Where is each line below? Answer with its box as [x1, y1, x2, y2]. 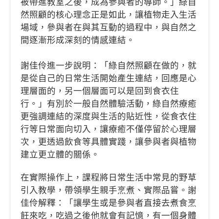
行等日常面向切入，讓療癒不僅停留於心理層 [21, 124, 197, 134]
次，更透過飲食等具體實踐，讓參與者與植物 [21, 137, 197, 147]
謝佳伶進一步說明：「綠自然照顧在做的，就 [21, 61, 197, 71]
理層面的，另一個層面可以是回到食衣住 [21, 86, 179, 96]
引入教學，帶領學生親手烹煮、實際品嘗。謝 [21, 185, 197, 196]
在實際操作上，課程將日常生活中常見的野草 [21, 173, 197, 183]
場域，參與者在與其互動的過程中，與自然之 [21, 22, 197, 33]
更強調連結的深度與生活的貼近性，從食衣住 [21, 111, 197, 122]
